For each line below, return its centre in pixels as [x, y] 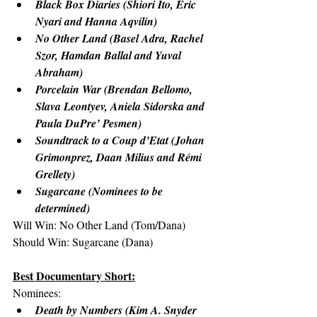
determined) [63, 208]
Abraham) [59, 72]
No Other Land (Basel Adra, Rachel [121, 38]
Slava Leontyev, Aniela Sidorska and [121, 106]
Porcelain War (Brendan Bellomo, [115, 89]
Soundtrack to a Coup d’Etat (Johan [121, 140]
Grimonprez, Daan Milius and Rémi [120, 157]
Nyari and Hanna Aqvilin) [96, 21]
